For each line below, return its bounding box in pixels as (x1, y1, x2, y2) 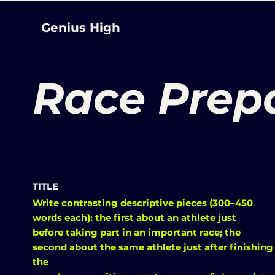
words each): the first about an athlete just (33, 212, 236, 223)
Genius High (41, 20, 120, 35)
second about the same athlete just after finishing (33, 241, 273, 253)
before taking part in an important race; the (33, 227, 241, 238)
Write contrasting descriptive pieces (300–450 (33, 197, 253, 209)
